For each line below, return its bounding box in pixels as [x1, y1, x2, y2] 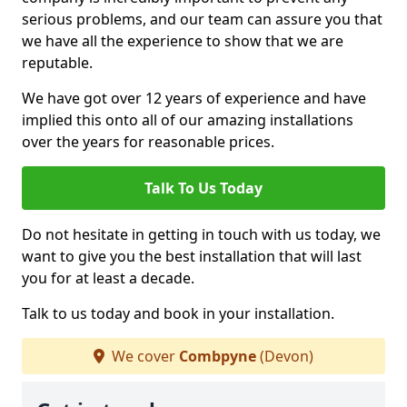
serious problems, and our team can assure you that [22, 9, 382, 29]
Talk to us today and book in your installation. [22, 303, 334, 323]
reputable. [22, 53, 93, 73]
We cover [108, 346, 179, 366]
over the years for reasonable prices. [22, 132, 274, 152]
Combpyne [179, 346, 256, 366]
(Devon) [256, 346, 313, 366]
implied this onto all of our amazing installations [22, 110, 353, 130]
